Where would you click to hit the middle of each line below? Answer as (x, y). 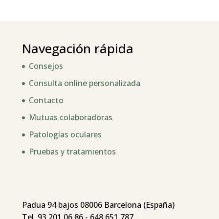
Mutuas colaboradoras (70, 117)
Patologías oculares (65, 134)
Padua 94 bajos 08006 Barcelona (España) (98, 205)
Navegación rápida (77, 48)
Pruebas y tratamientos (72, 152)
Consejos (46, 66)
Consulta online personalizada (84, 83)
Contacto (46, 100)
